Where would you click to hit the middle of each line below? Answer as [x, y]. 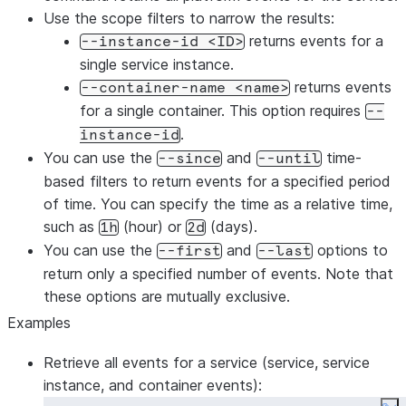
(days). [232, 227]
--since [189, 159]
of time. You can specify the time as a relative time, [218, 204]
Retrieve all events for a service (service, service [207, 362]
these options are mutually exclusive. [167, 296]
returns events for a [314, 41]
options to [350, 250]
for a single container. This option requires [222, 111]
